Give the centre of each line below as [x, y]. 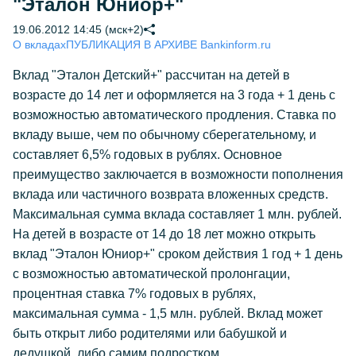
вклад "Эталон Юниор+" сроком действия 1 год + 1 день [178, 254]
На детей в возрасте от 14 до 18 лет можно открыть [164, 234]
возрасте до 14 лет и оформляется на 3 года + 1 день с [174, 95]
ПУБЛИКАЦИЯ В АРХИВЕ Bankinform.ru [168, 44]
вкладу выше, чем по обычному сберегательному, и [164, 135]
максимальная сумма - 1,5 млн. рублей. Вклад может [168, 313]
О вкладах [39, 44]
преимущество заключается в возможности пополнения [178, 174]
